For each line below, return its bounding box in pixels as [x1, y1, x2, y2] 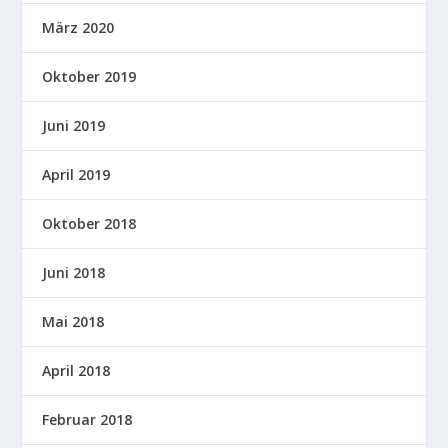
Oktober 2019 [42, 67, 137, 87]
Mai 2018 [42, 312, 105, 332]
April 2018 [42, 361, 111, 381]
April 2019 [42, 165, 111, 185]
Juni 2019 [42, 116, 106, 136]
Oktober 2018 [42, 214, 137, 234]
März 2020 [42, 18, 115, 38]
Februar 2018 [42, 410, 133, 430]
